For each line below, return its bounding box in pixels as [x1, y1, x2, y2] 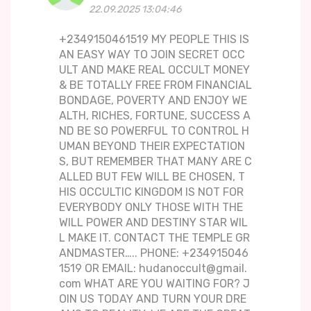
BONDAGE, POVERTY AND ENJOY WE [59, 94, 247, 108]
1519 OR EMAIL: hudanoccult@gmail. [59, 262, 247, 276]
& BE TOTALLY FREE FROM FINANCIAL [59, 78, 252, 92]
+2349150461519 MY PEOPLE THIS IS [59, 33, 249, 47]
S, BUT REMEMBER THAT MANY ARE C [59, 155, 252, 169]
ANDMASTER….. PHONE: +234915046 [59, 246, 249, 260]
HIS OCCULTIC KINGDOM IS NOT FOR [59, 185, 244, 199]
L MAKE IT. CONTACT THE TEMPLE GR [59, 231, 250, 245]
